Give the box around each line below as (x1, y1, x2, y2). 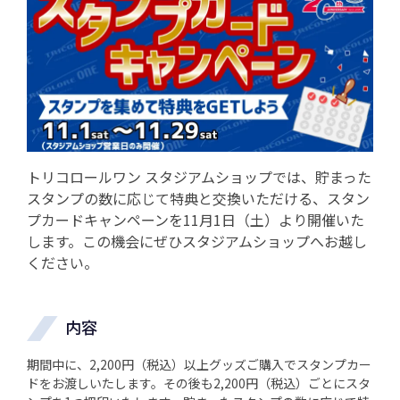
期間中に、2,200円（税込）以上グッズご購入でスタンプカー (27, 355, 371, 374)
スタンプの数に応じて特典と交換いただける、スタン (27, 187, 370, 210)
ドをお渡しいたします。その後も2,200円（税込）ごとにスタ (27, 374, 371, 393)
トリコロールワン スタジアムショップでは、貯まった (27, 166, 371, 188)
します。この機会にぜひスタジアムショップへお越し (27, 230, 367, 253)
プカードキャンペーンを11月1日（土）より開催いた (27, 209, 364, 231)
